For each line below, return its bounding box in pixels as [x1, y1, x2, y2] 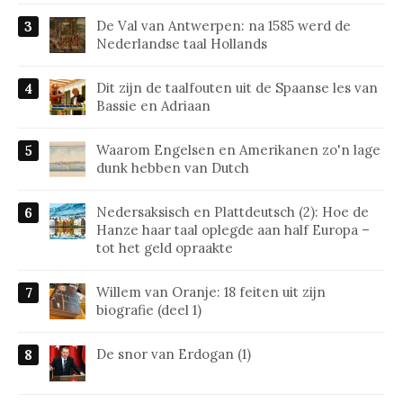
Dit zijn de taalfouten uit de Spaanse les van [96, 79, 378, 97]
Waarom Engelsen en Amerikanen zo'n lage [96, 141, 381, 159]
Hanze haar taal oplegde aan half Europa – [96, 221, 370, 239]
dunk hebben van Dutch [96, 159, 249, 177]
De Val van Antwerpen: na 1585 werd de [96, 17, 351, 35]
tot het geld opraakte [96, 239, 233, 257]
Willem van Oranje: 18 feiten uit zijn [96, 283, 326, 301]
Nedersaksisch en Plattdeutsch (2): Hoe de [96, 203, 369, 221]
